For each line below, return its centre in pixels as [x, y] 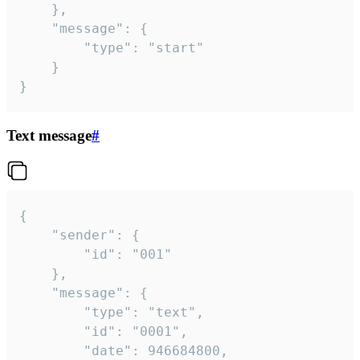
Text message [49, 136]
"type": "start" [51, 47]
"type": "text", [51, 313]
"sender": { [35, 235]
